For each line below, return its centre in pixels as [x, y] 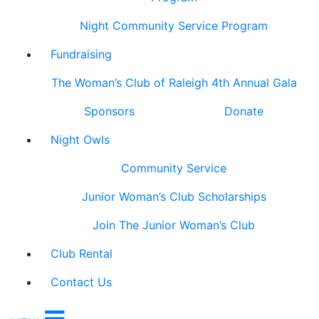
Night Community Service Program [174, 26]
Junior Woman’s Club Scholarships [174, 197]
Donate [244, 111]
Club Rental [82, 253]
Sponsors [109, 111]
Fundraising [81, 54]
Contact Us [81, 282]
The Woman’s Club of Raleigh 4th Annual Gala [174, 83]
